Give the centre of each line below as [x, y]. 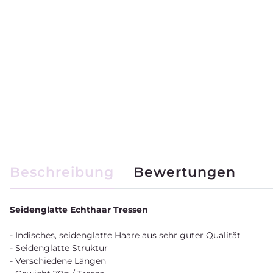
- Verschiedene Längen [58, 261]
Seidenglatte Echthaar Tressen [79, 209]
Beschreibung [62, 172]
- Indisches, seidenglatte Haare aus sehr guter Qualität [125, 235]
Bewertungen [185, 172]
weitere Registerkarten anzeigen [90, 162]
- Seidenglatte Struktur [59, 248]
